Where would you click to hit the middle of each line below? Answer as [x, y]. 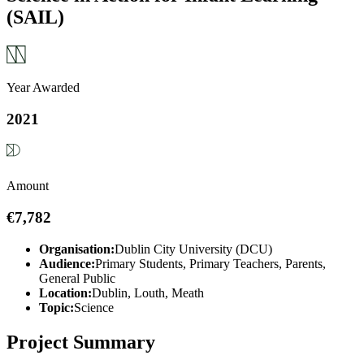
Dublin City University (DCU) [193, 249]
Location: [65, 292]
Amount [28, 186]
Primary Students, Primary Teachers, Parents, [210, 263]
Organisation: [77, 249]
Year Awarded [43, 87]
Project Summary [81, 342]
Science [94, 307]
